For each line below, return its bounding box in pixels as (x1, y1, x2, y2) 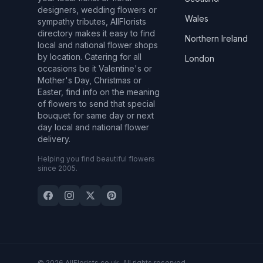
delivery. (38, 134, 70, 144)
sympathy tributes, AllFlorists (38, 16, 146, 26)
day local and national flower (38, 122, 149, 132)
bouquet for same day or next (38, 110, 154, 120)
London (185, 53, 215, 63)
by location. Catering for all (38, 52, 141, 62)
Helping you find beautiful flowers (38, 154, 155, 163)
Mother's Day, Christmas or (38, 75, 141, 85)
